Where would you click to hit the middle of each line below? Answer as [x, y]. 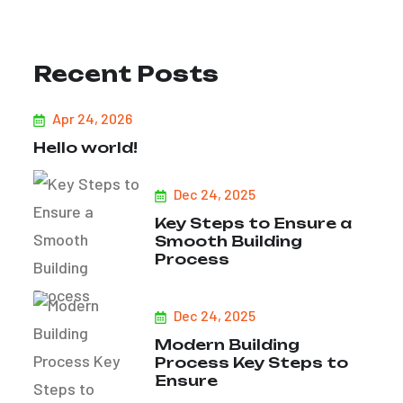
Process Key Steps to [251, 363]
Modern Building [227, 345]
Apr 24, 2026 [90, 118]
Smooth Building [228, 241]
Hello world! [85, 148]
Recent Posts [126, 74]
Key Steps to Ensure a [253, 223]
